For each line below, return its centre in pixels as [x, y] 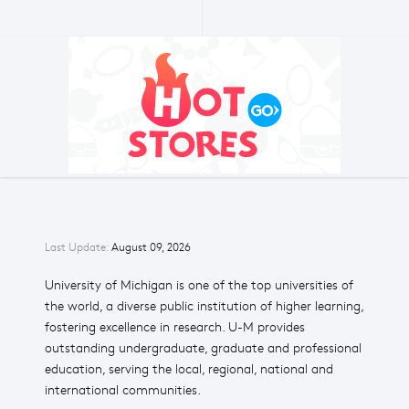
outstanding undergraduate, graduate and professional [203, 348]
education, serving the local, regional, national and [189, 369]
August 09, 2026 [151, 247]
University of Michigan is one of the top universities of [199, 285]
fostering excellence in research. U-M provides [175, 327]
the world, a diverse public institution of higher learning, [204, 306]
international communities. [123, 390]
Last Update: [78, 247]
